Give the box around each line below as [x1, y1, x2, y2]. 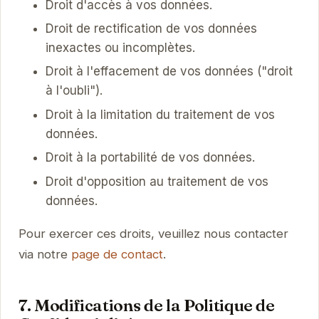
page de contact [70, 246, 163, 261]
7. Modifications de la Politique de [18, 294, 275, 315]
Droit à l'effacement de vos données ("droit [45, 64, 293, 79]
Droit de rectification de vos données [45, 21, 257, 36]
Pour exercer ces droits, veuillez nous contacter [18, 226, 288, 241]
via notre [18, 246, 71, 261]
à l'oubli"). [45, 83, 103, 98]
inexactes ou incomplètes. [45, 41, 195, 56]
